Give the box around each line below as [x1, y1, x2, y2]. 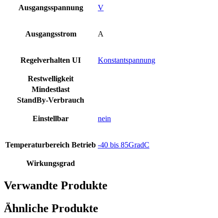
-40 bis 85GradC [98, 140, 149, 149]
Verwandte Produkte [4, 179, 108, 192]
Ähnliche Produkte [4, 201, 98, 215]
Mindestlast [32, 85, 70, 93]
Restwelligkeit [28, 74, 73, 83]
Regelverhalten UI [20, 55, 81, 64]
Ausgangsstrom [25, 29, 76, 38]
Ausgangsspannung [18, 3, 83, 12]
